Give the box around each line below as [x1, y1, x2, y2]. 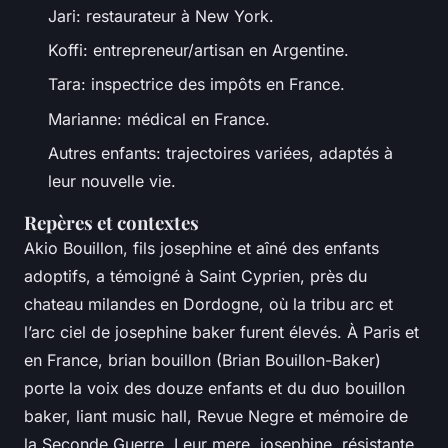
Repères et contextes [24, 210, 199, 236]
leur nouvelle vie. [48, 171, 176, 192]
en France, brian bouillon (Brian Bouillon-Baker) [24, 350, 381, 371]
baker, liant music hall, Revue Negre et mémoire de [24, 406, 408, 427]
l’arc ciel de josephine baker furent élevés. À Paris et [24, 322, 419, 343]
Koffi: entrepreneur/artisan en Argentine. [48, 39, 349, 60]
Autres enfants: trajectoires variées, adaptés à [48, 143, 393, 164]
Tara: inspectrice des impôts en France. [48, 74, 345, 95]
